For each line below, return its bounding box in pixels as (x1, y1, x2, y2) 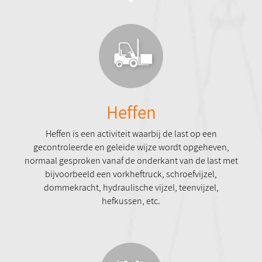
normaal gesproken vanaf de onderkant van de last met (24, 154, 238, 167)
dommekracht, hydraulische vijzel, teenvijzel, (43, 181, 219, 194)
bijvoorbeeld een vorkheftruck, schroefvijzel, (45, 168, 217, 181)
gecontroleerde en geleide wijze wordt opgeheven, (33, 141, 229, 154)
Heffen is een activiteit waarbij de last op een (45, 127, 217, 140)
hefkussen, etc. (102, 195, 160, 208)
